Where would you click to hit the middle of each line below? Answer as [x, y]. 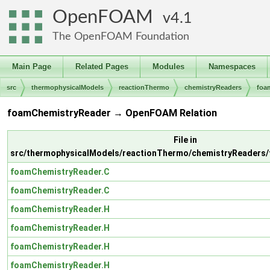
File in [185, 140]
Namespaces [232, 67]
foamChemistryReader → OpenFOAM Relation [112, 113]
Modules [168, 67]
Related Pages [102, 67]
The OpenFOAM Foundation [121, 36]
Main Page [32, 67]
